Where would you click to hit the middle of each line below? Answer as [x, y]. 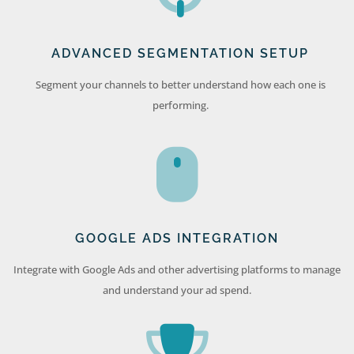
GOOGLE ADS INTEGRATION [177, 239]
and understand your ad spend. [177, 290]
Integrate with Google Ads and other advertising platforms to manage [177, 270]
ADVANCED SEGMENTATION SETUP [181, 54]
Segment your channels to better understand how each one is [180, 85]
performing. [180, 105]
